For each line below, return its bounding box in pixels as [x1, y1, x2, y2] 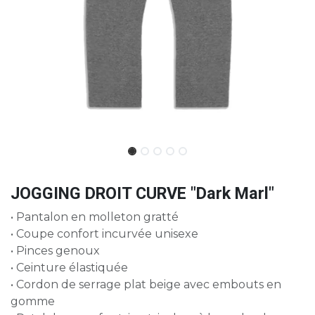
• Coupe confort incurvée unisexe [11, 227, 198, 241]
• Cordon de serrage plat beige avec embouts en [11, 278, 281, 292]
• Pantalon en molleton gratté [11, 210, 179, 224]
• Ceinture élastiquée [11, 261, 128, 275]
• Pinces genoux [11, 244, 103, 258]
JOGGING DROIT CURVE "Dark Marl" [11, 184, 274, 204]
